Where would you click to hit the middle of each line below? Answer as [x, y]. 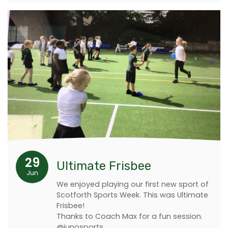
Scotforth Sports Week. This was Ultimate [132, 195]
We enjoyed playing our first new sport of [133, 184]
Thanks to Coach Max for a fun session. [131, 216]
